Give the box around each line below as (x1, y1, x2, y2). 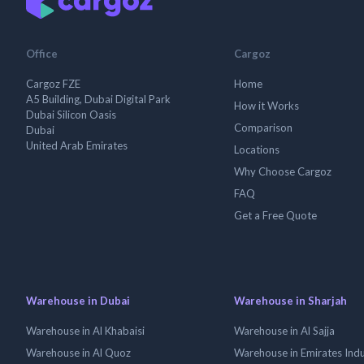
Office (26, 47, 58, 60)
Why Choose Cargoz (234, 165, 331, 178)
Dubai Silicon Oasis (26, 108, 116, 121)
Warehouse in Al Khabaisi (26, 324, 145, 337)
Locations (234, 143, 279, 156)
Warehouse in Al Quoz (26, 346, 131, 359)
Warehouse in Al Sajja (234, 324, 335, 337)
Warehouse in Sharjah (234, 294, 347, 307)
